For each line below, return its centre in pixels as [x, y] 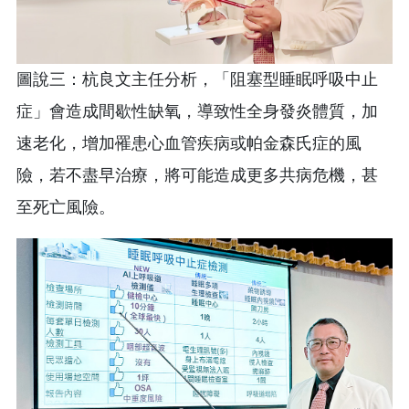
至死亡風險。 [66, 208]
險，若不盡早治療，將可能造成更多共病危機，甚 [197, 176]
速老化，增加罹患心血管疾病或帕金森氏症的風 [189, 144]
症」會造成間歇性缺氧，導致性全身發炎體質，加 [197, 112]
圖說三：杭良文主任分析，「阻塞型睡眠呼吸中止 [197, 80]
